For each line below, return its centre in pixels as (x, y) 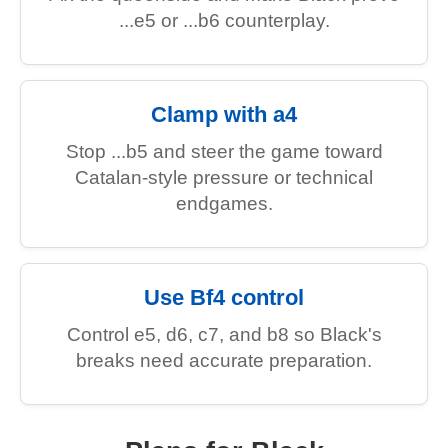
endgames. (224, 203)
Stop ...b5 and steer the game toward (224, 151)
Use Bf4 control (224, 297)
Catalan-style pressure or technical (224, 177)
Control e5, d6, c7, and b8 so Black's (224, 334)
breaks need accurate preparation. (224, 360)
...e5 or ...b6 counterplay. (224, 20)
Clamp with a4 (224, 114)
